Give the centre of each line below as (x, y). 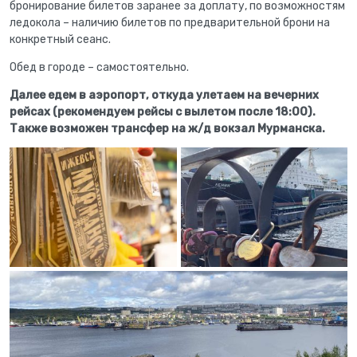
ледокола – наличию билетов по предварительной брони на (170, 23)
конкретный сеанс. (60, 39)
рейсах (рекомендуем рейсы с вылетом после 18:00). (163, 112)
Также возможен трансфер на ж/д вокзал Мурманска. (167, 129)
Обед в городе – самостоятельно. (99, 67)
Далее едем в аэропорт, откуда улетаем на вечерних (164, 95)
